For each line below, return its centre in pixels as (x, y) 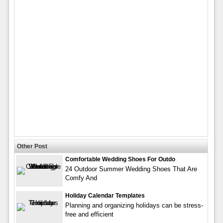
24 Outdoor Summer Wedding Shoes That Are (131, 169)
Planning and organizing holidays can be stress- (134, 205)
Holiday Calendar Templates (105, 195)
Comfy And (81, 178)
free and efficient (89, 214)
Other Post (32, 146)
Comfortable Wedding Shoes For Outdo (120, 159)
